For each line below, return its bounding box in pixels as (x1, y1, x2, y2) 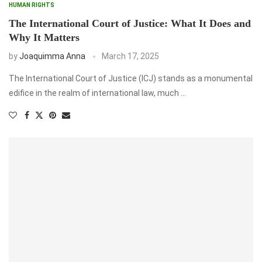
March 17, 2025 (102, 51, 159, 61)
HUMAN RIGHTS (9, 2, 54, 9)
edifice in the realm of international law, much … (9, 88, 186, 98)
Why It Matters (9, 32, 80, 44)
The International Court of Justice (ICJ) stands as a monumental (9, 74, 253, 84)
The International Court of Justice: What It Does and (9, 18, 251, 30)
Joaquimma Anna (19, 51, 85, 61)
